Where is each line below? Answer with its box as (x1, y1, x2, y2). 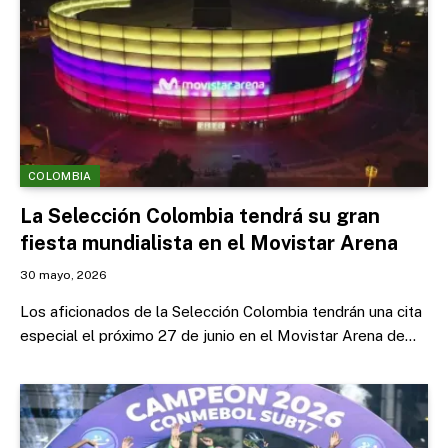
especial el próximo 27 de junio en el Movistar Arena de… (20, 326, 416, 344)
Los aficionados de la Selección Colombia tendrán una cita (20, 302, 422, 320)
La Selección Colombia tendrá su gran (20, 203, 380, 228)
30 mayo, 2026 (20, 267, 107, 282)
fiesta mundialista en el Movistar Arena (20, 230, 398, 255)
